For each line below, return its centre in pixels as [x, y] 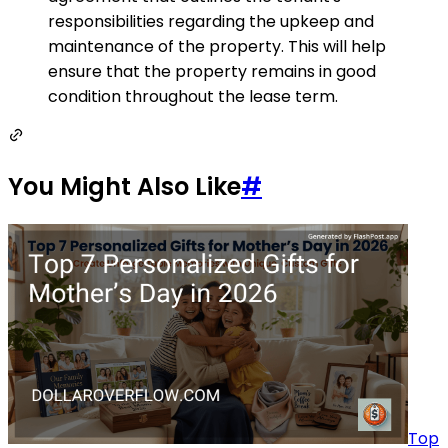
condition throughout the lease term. [193, 96]
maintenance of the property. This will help [217, 46]
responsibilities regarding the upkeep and [211, 21]
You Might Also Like [124, 187]
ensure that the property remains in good [212, 71]
